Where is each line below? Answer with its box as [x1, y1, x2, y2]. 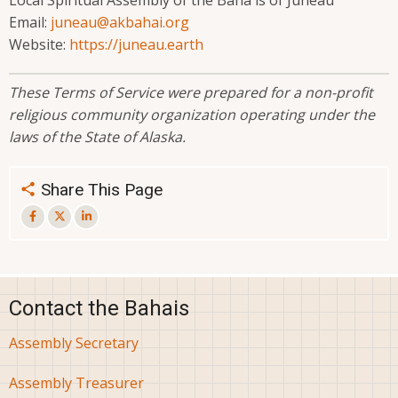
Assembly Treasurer [9, 372, 144, 393]
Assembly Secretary [9, 333, 139, 354]
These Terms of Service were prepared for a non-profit [9, 83, 373, 103]
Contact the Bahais [9, 296, 189, 322]
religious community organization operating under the [9, 105, 375, 125]
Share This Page [36, 179, 163, 201]
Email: [9, 12, 51, 33]
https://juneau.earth [69, 35, 203, 55]
